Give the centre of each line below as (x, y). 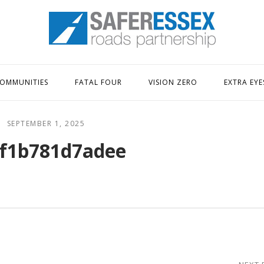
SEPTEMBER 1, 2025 (46, 123)
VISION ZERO (173, 82)
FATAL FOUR (98, 82)
